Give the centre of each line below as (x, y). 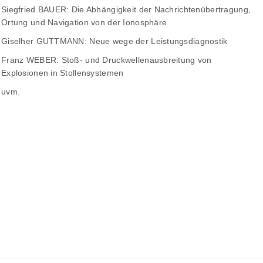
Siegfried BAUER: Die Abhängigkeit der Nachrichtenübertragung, (126, 10)
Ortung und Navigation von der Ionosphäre (84, 23)
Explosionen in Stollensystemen (63, 73)
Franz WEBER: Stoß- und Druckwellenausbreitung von (107, 60)
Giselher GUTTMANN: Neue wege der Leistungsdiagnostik (114, 41)
